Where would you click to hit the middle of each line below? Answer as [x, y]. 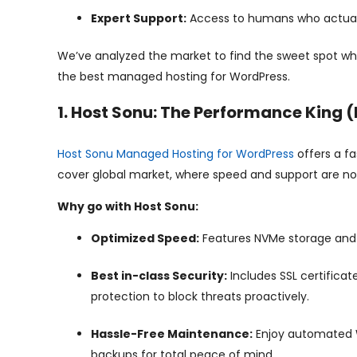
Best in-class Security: [159, 276]
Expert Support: [139, 18]
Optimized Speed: [145, 238]
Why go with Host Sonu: [128, 206]
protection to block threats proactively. [200, 296]
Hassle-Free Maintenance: [172, 334]
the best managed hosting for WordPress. [174, 76]
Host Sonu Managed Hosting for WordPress [176, 154]
